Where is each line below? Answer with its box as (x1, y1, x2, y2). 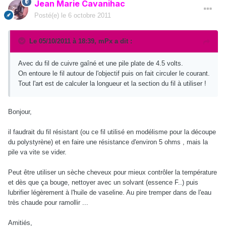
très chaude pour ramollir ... (8, 198, 88, 206)
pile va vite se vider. (8, 148, 67, 156)
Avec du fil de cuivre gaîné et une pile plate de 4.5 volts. (18, 59, 183, 67)
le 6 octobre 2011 (61, 11, 111, 19)
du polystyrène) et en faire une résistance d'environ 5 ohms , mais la (8, 138, 208, 146)
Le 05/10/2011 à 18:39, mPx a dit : (29, 37, 132, 45)
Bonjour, (8, 107, 32, 116)
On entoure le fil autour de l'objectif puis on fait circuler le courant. (18, 69, 210, 77)
